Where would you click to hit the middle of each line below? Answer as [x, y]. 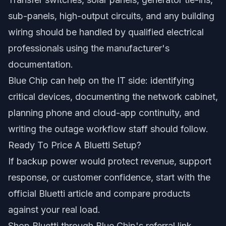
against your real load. [54, 210]
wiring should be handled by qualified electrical [106, 32]
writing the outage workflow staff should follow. [108, 129]
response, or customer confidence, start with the [109, 177]
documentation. [41, 64]
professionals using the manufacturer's [89, 48]
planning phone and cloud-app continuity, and [104, 113]
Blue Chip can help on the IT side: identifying [101, 80]
